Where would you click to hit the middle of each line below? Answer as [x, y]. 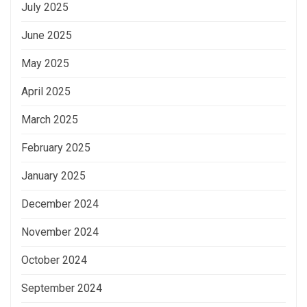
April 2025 [46, 91]
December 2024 [60, 204]
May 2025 [45, 63]
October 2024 [54, 260]
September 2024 [62, 288]
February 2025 [56, 147]
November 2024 [60, 232]
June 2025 [47, 35]
